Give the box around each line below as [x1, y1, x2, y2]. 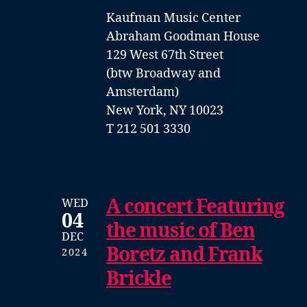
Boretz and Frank [106, 243, 262, 267]
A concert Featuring [106, 195, 284, 219]
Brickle [106, 267, 171, 291]
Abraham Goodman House [106, 28, 260, 45]
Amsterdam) [106, 84, 179, 100]
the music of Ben [106, 219, 255, 243]
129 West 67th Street [106, 47, 223, 63]
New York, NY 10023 [106, 102, 223, 119]
